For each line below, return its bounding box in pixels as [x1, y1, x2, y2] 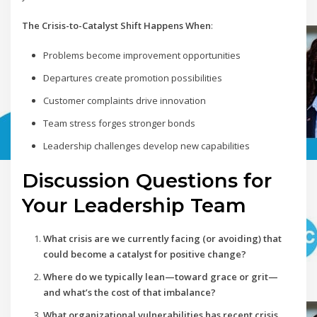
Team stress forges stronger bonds [42, 117, 195, 130]
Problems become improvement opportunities [42, 49, 241, 62]
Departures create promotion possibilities [42, 71, 222, 85]
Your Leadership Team [22, 193, 247, 218]
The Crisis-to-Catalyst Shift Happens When [22, 19, 212, 33]
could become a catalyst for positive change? [42, 248, 246, 261]
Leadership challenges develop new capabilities [42, 139, 250, 153]
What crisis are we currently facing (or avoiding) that [42, 232, 282, 246]
